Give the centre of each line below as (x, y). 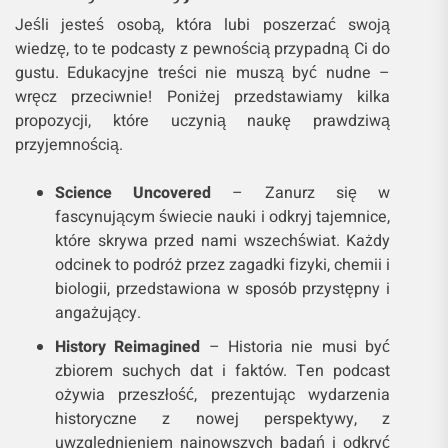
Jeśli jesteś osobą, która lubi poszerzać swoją (203, 25)
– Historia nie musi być (295, 347)
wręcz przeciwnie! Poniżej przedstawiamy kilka (203, 97)
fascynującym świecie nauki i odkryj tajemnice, (223, 217)
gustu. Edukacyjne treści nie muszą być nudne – (203, 73)
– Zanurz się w (301, 193)
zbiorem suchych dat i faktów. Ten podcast (223, 371)
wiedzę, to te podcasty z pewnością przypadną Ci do (203, 49)
